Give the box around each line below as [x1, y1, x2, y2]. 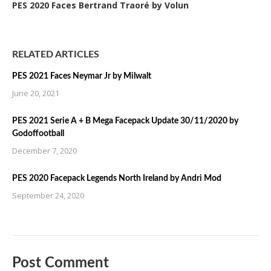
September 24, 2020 [12, 190, 84, 201]
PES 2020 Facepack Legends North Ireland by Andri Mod [12, 174, 221, 183]
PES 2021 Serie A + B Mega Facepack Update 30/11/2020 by [12, 117, 238, 125]
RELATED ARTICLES [12, 50, 99, 59]
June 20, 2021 [12, 88, 59, 99]
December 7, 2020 [12, 145, 77, 156]
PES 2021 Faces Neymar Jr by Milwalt [12, 72, 151, 80]
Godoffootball [12, 129, 64, 138]
